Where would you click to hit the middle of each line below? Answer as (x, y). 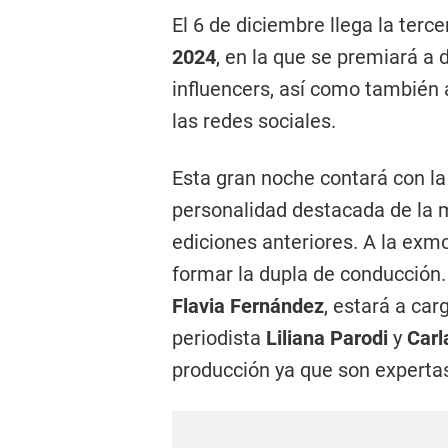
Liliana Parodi (327, 338)
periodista (216, 338)
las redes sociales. (254, 121)
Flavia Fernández (248, 306)
